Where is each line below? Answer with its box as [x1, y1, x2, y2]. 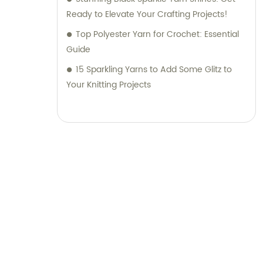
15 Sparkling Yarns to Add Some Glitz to [76, 63, 232, 77]
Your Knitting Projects [66, 78, 151, 92]
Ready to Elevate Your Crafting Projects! [66, 8, 228, 22]
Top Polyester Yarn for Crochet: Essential [76, 28, 239, 42]
